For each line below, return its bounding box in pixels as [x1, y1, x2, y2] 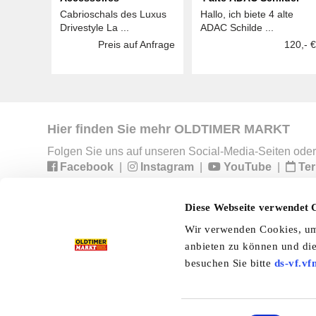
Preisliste [71, 219, 128, 234]
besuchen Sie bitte [185, 257, 274, 269]
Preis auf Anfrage [98, 38, 176, 50]
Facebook [57, 160, 114, 173]
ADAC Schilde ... [200, 21, 274, 33]
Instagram [138, 160, 194, 173]
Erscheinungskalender [150, 219, 287, 234]
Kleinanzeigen [86, 248, 159, 260]
